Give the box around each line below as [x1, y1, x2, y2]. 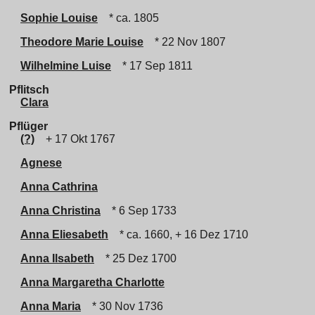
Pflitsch [9, 84, 49, 96]
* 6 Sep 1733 [106, 205, 176, 217]
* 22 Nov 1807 [149, 36, 226, 48]
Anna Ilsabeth [20, 252, 94, 264]
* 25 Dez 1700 [100, 252, 176, 264]
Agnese [20, 157, 62, 169]
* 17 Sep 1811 [117, 60, 193, 72]
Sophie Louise [20, 12, 98, 24]
